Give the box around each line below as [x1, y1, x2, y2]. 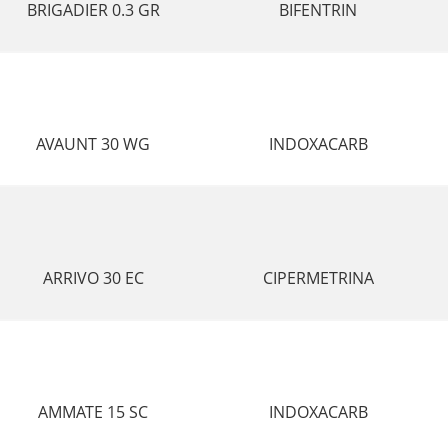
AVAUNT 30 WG [36, 133, 151, 155]
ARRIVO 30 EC [42, 267, 144, 289]
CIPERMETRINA [262, 267, 374, 289]
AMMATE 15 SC [38, 401, 149, 423]
